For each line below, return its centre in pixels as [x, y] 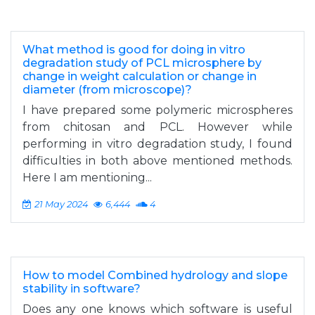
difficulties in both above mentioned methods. [157, 161]
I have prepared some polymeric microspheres [157, 110]
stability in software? [82, 289]
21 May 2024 [61, 204]
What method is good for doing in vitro [134, 50]
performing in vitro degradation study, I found [157, 144]
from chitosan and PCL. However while [157, 127]
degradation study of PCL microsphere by [142, 63]
